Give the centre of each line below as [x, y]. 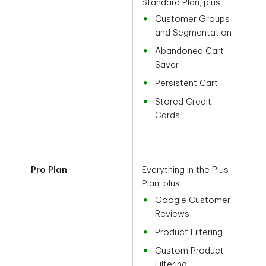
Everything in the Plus [186, 170]
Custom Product [190, 251]
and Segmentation [194, 33]
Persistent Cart [187, 84]
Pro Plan [49, 170]
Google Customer [193, 201]
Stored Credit [183, 102]
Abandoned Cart [190, 52]
